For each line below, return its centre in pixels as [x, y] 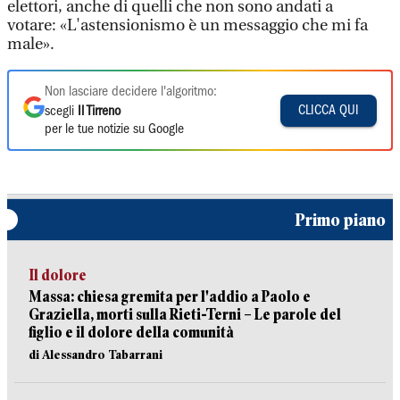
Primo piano [340, 220]
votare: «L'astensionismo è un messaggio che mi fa [187, 25]
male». [31, 44]
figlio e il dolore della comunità [131, 333]
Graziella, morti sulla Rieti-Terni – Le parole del [185, 315]
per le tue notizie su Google [114, 129]
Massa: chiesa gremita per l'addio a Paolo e [170, 297]
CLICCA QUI [329, 110]
